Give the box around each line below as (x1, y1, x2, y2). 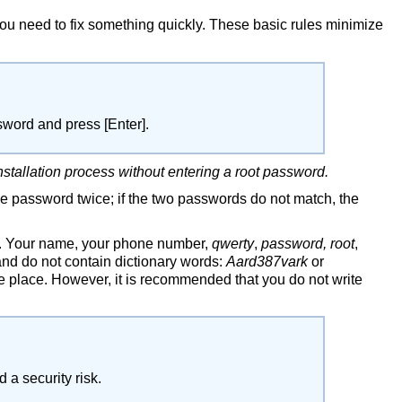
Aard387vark (226, 254, 308, 269)
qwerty (212, 236, 254, 251)
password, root (261, 236, 354, 251)
